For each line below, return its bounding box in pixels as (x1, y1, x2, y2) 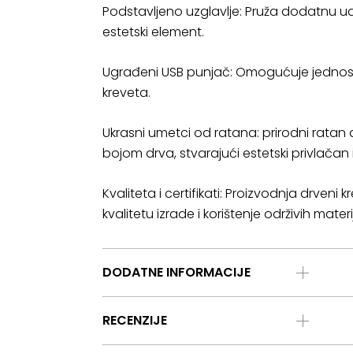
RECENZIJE (102, 311, 167, 329)
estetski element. (102, 23, 204, 41)
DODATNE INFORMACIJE (102, 263, 251, 281)
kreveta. (102, 84, 150, 102)
